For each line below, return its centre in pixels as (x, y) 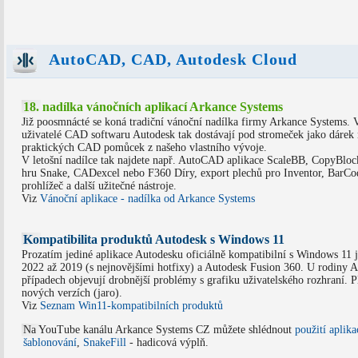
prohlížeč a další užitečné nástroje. (99, 186)
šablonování (50, 343)
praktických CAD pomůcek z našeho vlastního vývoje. (144, 148)
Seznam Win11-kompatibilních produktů (131, 306)
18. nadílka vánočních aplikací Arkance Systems (153, 107)
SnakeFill (104, 343)
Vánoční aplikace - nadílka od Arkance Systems (147, 199)
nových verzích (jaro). (72, 293)
